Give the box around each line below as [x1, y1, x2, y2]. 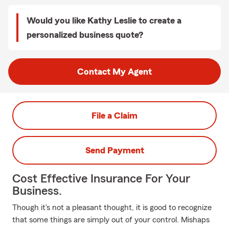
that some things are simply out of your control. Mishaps [12, 216, 210, 224]
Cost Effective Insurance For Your [12, 173, 190, 185]
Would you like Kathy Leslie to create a [27, 16, 181, 25]
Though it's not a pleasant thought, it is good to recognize [12, 203, 212, 212]
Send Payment [85, 146, 144, 155]
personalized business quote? [27, 30, 143, 39]
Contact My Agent [77, 67, 152, 76]
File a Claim [91, 111, 138, 120]
